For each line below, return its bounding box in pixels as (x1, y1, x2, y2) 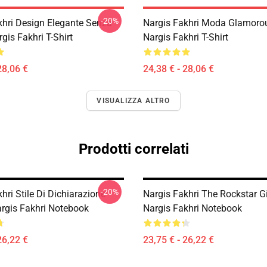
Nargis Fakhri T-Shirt (143, 32, 228, 43)
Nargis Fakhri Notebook (143, 203, 242, 214)
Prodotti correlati (78, 141, 189, 157)
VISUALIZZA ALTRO (97, 97, 170, 105)
